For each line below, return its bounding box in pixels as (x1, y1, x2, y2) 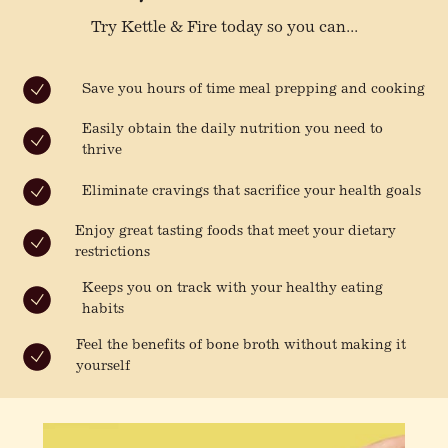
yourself (76, 360, 131, 375)
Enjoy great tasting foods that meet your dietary (74, 225, 396, 240)
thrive (82, 144, 123, 159)
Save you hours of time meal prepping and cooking (82, 82, 426, 97)
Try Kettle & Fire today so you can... (90, 20, 358, 37)
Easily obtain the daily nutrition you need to (82, 123, 384, 138)
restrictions (74, 246, 150, 261)
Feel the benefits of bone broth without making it (76, 339, 407, 354)
